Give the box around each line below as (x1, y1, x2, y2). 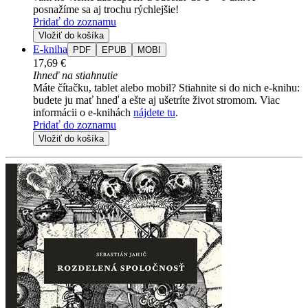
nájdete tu (133, 107, 175, 119)
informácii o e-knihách (33, 107, 133, 119)
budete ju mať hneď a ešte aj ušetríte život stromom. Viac (33, 94, 280, 107)
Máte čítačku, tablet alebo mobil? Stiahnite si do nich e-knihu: (33, 82, 300, 94)
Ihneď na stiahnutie (33, 69, 118, 82)
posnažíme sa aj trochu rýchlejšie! (33, 3, 179, 16)
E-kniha (33, 43, 67, 56)
